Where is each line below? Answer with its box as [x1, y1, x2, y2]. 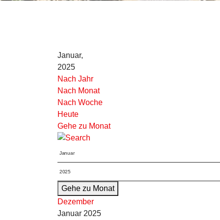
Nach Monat [57, 86, 100, 95]
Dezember [57, 197, 94, 206]
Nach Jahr [57, 75, 93, 83]
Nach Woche [57, 98, 103, 107]
